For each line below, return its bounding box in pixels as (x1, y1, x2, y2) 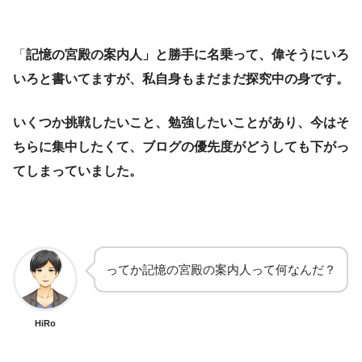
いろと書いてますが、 (13, 72, 142, 86)
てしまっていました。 (13, 164, 142, 179)
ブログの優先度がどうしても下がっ (142, 140, 349, 154)
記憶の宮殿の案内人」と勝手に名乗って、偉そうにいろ (26, 48, 349, 62)
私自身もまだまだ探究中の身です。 (142, 72, 349, 86)
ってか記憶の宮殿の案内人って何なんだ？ (106, 263, 336, 277)
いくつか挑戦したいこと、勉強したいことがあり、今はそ (13, 116, 349, 130)
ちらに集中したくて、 (13, 140, 142, 154)
